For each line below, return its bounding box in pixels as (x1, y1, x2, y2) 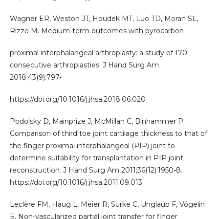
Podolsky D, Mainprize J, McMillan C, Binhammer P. (10, 116, 185, 126)
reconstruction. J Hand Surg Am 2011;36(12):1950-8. (10, 165, 182, 175)
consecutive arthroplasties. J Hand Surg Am (10, 60, 159, 69)
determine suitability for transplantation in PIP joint (10, 153, 183, 162)
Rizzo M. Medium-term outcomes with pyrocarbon (10, 26, 184, 35)
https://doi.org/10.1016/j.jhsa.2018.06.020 (10, 94, 146, 104)
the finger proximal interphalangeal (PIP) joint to (10, 141, 175, 150)
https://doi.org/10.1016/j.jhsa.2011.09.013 (10, 177, 142, 187)
